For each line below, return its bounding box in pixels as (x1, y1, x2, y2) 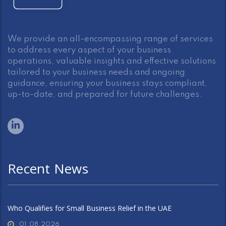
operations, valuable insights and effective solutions (8, 57, 216, 66)
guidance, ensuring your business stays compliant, (8, 79, 207, 88)
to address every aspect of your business (8, 46, 171, 54)
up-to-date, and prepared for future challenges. (8, 90, 202, 99)
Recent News (8, 159, 88, 178)
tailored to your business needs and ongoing (8, 68, 185, 77)
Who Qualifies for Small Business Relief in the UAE (8, 203, 172, 213)
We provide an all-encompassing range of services (8, 35, 213, 43)
